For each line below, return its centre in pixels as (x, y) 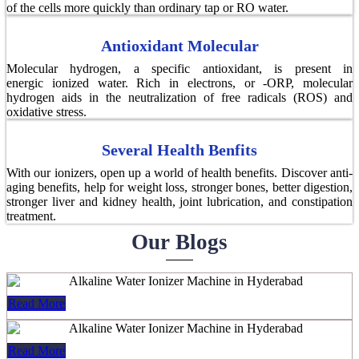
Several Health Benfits (179, 149)
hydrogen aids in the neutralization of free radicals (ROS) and (179, 97)
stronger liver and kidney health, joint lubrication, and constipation (179, 201)
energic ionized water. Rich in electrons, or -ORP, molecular (179, 83)
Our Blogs (179, 242)
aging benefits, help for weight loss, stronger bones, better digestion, (179, 187)
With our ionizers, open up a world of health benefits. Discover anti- (179, 172)
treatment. (31, 216)
